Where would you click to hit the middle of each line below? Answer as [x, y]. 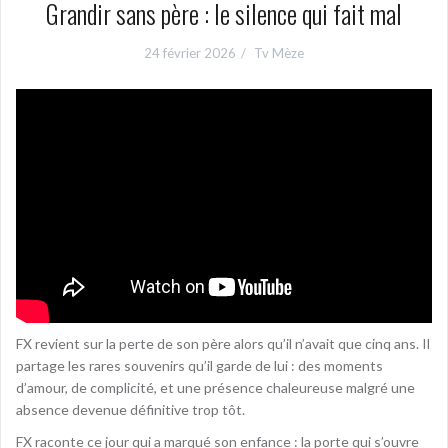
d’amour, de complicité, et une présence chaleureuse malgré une [215, 387]
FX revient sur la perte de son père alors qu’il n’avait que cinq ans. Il [223, 343]
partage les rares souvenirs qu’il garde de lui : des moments [199, 365]
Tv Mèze [279, 53]
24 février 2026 [190, 53]
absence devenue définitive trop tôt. [130, 409]
